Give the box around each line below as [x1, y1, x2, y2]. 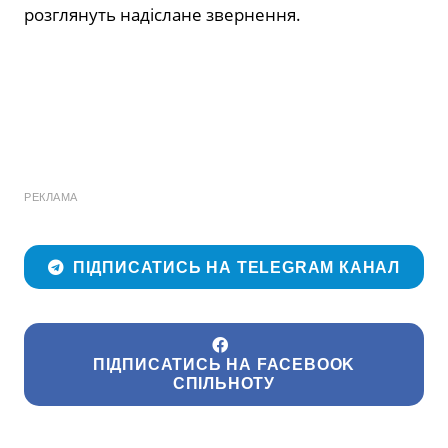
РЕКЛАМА [24, 191, 78, 204]
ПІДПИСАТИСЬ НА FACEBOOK [92, 355, 356, 373]
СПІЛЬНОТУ [172, 374, 276, 392]
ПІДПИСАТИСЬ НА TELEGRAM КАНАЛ [72, 258, 401, 276]
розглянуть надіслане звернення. [24, 3, 301, 27]
